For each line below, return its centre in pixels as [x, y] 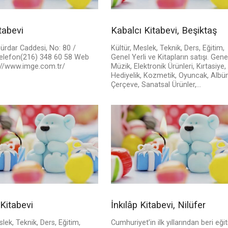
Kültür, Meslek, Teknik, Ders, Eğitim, [167, 48]
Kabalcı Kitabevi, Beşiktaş [164, 31]
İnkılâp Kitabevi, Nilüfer [158, 205]
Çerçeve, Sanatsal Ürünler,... [156, 85]
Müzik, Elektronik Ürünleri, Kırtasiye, [168, 67]
